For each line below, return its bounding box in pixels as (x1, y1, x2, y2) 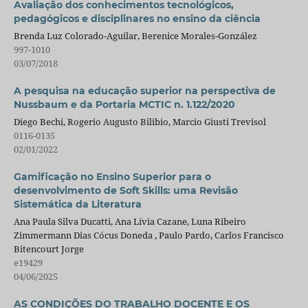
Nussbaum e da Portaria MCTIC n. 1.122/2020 (13, 98, 235, 111)
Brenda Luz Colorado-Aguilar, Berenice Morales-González (13, 30, 257, 43)
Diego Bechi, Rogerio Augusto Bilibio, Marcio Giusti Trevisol (13, 115, 266, 129)
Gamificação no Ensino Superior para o (13, 170, 211, 184)
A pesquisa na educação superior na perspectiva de (13, 85, 276, 98)
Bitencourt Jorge (13, 243, 84, 256)
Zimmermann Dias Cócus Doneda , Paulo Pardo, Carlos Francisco (13, 229, 284, 242)
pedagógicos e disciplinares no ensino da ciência (13, 12, 261, 25)
